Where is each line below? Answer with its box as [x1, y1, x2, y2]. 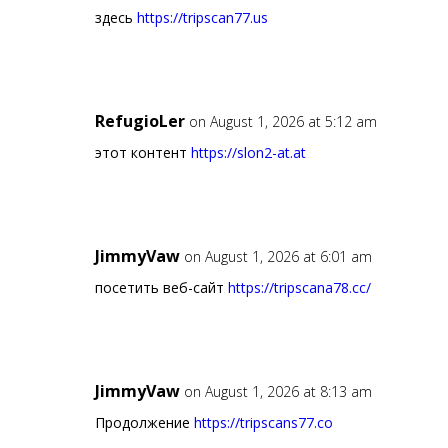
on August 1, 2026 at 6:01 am [183, 247, 372, 267]
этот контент [94, 143, 191, 163]
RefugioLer [94, 110, 185, 133]
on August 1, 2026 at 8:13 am [183, 382, 372, 402]
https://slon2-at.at [190, 143, 306, 163]
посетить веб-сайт [94, 278, 228, 298]
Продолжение [94, 413, 194, 433]
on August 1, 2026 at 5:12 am [188, 112, 377, 132]
